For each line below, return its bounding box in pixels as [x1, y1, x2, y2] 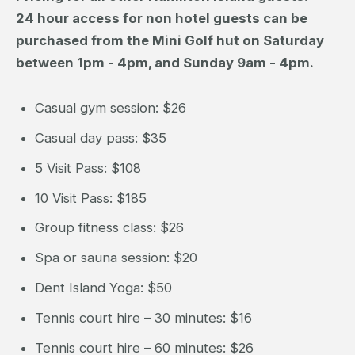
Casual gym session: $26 [34, 99, 190, 116]
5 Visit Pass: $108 [34, 159, 145, 176]
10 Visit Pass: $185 [34, 189, 151, 206]
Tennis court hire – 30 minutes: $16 [34, 310, 252, 326]
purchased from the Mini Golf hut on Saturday [16, 32, 324, 48]
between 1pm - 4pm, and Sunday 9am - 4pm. [16, 54, 314, 71]
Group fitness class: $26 [34, 219, 188, 236]
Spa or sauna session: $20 [34, 250, 201, 266]
